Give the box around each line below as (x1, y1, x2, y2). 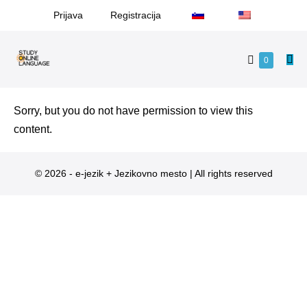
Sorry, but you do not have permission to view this (14, 105, 253, 117)
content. (14, 123, 52, 136)
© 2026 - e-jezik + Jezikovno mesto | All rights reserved (34, 168, 273, 180)
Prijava (53, 10, 83, 21)
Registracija (110, 10, 161, 21)
